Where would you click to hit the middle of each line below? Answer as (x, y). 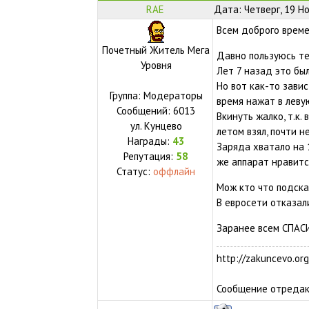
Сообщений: (145, 110)
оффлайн (175, 171)
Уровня (156, 65)
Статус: (135, 171)
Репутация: (150, 156)
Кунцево (163, 126)
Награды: (150, 141)
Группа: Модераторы (156, 95)
